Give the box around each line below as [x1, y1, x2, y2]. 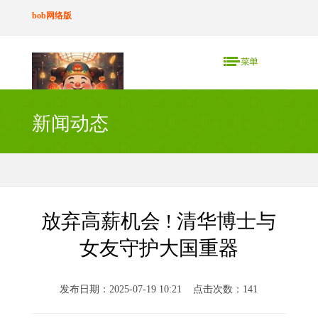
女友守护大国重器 [79, 237, 238, 259]
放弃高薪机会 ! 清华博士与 [41, 210, 277, 232]
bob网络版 [31, 11, 72, 21]
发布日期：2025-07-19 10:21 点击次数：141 [60, 284, 258, 295]
